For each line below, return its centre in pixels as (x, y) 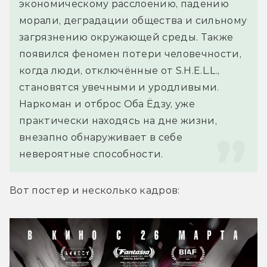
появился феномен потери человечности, (130, 54)
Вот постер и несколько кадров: (95, 190)
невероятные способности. (91, 154)
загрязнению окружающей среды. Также (126, 37)
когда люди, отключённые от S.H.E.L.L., (119, 70)
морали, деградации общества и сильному (133, 20)
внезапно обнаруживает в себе (101, 137)
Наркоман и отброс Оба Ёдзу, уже (107, 104)
